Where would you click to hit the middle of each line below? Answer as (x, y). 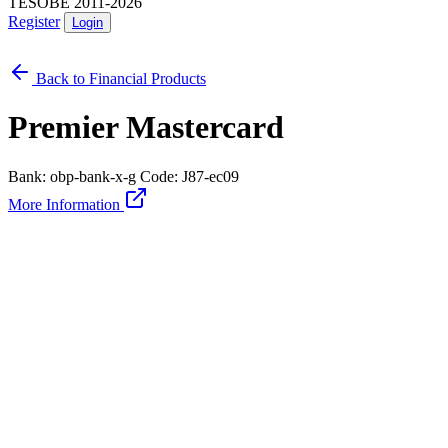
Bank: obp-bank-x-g (72, 176)
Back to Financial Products (119, 78)
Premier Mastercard (146, 127)
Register (34, 21)
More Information (66, 204)
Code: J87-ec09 (189, 176)
